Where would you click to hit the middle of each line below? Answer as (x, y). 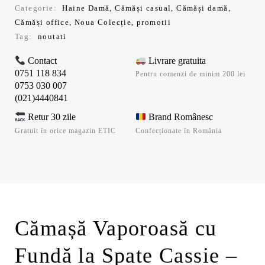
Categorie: (36, 8)
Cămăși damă (202, 8)
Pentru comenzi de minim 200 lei (190, 74)
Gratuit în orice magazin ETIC (65, 130)
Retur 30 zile (51, 117)
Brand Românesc (180, 117)
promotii (154, 22)
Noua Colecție (103, 22)
